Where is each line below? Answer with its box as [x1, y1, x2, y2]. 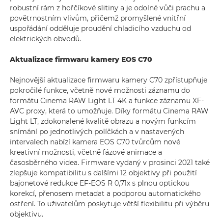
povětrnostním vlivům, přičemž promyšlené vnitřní [10, 14, 186, 23]
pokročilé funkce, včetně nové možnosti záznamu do [10, 86, 190, 95]
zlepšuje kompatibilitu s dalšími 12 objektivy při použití [10, 168, 197, 177]
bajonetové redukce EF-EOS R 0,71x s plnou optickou [10, 179, 190, 188]
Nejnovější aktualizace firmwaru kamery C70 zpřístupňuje [10, 76, 207, 84]
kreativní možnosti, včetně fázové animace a [10, 148, 162, 157]
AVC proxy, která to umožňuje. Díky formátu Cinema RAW [10, 107, 209, 115]
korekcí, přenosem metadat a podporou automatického [10, 189, 201, 198]
